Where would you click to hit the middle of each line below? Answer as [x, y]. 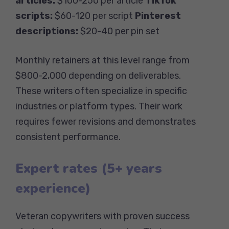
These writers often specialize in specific [101, 91]
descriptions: [47, 31]
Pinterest [158, 16]
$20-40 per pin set [119, 31]
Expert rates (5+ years [89, 168]
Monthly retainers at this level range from [102, 60]
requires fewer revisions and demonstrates [106, 121]
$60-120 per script [94, 16]
